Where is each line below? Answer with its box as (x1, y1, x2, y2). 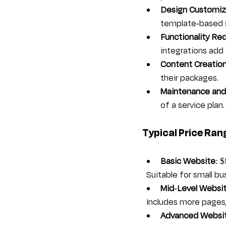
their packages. (160, 72, 218, 85)
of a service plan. (160, 99, 224, 112)
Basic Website (160, 155, 215, 168)
